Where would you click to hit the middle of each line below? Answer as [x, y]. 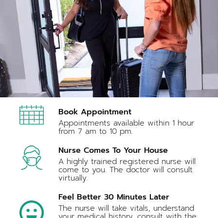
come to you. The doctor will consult [126, 170]
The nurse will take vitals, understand [126, 208]
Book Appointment [95, 112]
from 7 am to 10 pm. [96, 131]
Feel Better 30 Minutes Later [114, 197]
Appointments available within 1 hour [126, 123]
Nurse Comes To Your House [113, 150]
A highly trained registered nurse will [127, 162]
